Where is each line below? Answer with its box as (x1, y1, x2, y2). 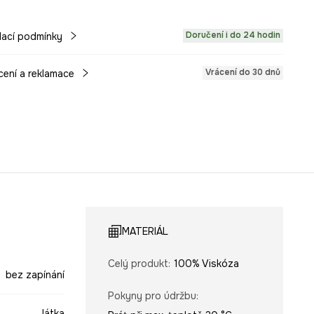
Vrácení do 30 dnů (205, 66, 281, 78)
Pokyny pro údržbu (107, 289, 196, 302)
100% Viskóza (173, 257, 239, 270)
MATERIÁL (121, 224, 168, 238)
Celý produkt (107, 257, 168, 270)
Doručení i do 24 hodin (186, 29, 281, 41)
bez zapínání (5, 268, 64, 281)
